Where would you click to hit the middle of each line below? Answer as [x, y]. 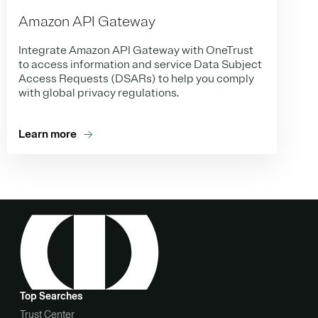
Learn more [48, 134]
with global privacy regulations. [99, 93]
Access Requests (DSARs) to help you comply [136, 78]
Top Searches [51, 296]
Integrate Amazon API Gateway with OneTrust [136, 50]
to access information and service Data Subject [140, 64]
